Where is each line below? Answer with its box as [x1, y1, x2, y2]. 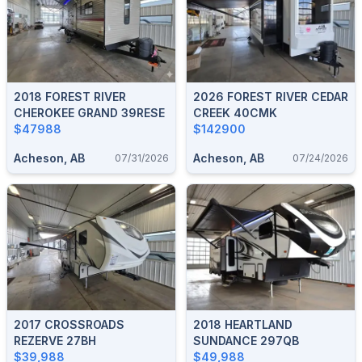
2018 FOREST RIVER [14, 89, 126, 103]
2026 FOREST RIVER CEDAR [193, 89, 348, 103]
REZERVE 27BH [14, 333, 96, 347]
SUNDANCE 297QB [193, 333, 299, 347]
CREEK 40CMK [193, 105, 277, 120]
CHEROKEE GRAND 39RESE [14, 105, 165, 120]
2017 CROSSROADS [14, 317, 124, 331]
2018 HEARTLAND [193, 317, 293, 331]
